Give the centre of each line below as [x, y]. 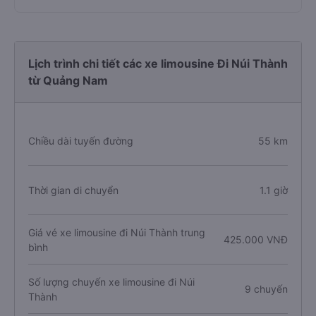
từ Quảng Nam [68, 80]
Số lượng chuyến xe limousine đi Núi [111, 281]
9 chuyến [266, 289]
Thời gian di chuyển [73, 190]
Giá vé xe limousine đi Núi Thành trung [117, 232]
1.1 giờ [273, 190]
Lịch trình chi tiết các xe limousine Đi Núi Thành [158, 63]
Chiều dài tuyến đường [81, 141]
